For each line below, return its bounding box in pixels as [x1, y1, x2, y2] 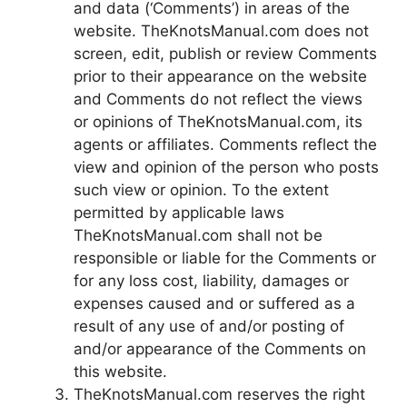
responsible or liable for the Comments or [74, 249, 376, 267]
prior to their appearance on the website [74, 67, 367, 85]
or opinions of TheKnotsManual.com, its [74, 113, 362, 131]
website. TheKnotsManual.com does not [74, 22, 369, 40]
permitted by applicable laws [74, 203, 284, 222]
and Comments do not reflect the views [74, 90, 362, 108]
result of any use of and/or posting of [74, 317, 344, 335]
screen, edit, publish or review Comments [74, 45, 377, 63]
